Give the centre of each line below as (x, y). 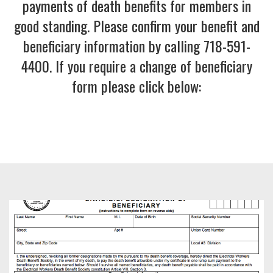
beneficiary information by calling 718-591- (136, 45)
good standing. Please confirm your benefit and (136, 25)
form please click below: (136, 86)
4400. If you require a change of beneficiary (136, 66)
